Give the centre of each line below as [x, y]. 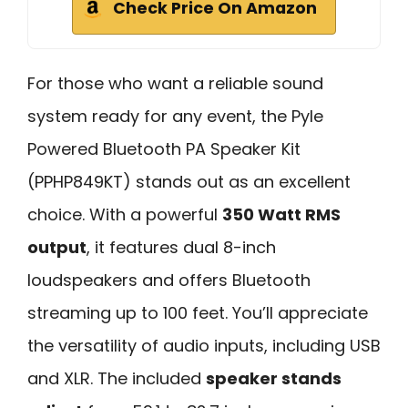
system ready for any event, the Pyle [175, 117]
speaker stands [274, 379]
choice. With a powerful [125, 215]
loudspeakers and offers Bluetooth [169, 280]
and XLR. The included [117, 379]
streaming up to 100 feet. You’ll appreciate [198, 313]
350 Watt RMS [281, 215]
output [57, 248]
